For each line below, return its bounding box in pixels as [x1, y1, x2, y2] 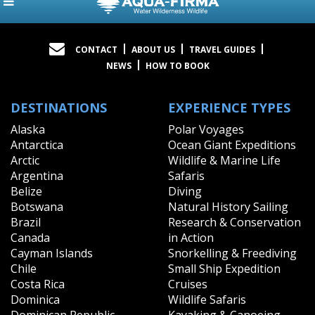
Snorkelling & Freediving [168, 245, 297, 261]
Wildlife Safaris [168, 291, 246, 307]
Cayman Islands [11, 245, 93, 261]
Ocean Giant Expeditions [168, 136, 296, 153]
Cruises [168, 276, 207, 292]
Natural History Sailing [168, 198, 288, 214]
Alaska [11, 121, 45, 137]
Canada [11, 229, 50, 245]
